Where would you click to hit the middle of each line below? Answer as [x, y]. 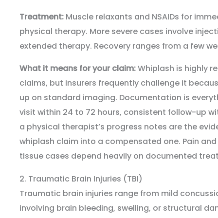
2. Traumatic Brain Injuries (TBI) [81, 179]
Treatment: [42, 17]
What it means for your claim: [78, 69]
